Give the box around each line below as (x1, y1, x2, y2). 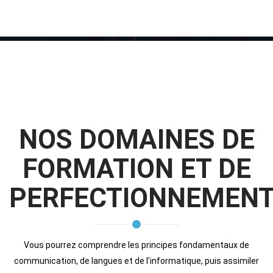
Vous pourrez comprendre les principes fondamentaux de (24, 239, 249, 250)
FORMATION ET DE (22, 152, 251, 185)
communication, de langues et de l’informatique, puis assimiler (14, 255, 259, 266)
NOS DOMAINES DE (18, 123, 255, 155)
